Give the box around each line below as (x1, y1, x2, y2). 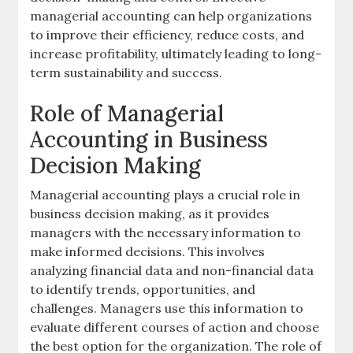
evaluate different (30, 318, 142, 335)
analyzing (30, 262, 91, 278)
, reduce (190, 26, 243, 43)
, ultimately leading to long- (155, 45, 322, 61)
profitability (85, 45, 156, 61)
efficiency (132, 26, 191, 43)
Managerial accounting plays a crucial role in (30, 186, 301, 203)
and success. (143, 64, 223, 80)
